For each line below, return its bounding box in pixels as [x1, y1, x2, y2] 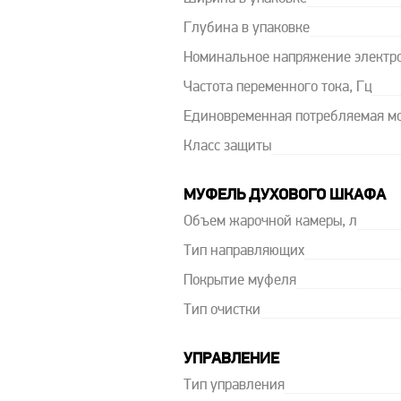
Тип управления [183, 379, 285, 393]
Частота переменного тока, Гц [183, 81, 372, 95]
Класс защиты [183, 140, 271, 154]
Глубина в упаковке [183, 21, 310, 36]
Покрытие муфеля [183, 274, 296, 288]
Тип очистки [183, 303, 260, 318]
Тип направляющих [183, 244, 304, 259]
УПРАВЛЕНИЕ [183, 351, 279, 368]
